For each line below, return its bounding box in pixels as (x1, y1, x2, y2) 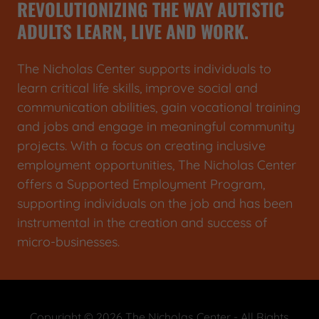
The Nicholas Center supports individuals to (17, 61, 271, 78)
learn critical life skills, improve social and (17, 80, 258, 97)
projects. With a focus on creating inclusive (17, 137, 266, 155)
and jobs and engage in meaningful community (17, 118, 295, 135)
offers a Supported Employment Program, (17, 176, 265, 193)
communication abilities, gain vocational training (17, 99, 300, 116)
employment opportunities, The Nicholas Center (17, 157, 296, 174)
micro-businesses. (17, 234, 120, 251)
